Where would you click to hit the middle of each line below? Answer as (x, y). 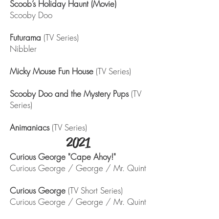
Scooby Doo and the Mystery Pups (69, 94)
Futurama (25, 37)
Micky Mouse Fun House (52, 71)
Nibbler (24, 49)
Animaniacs (30, 127)
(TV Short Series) (97, 190)
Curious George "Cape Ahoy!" (63, 157)
